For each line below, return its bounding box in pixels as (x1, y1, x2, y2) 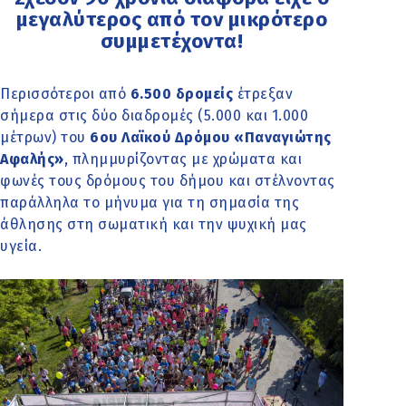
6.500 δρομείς (130, 84, 233, 102)
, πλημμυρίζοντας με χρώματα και (63, 150, 302, 168)
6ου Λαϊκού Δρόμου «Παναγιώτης (90, 128, 332, 146)
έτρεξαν (233, 84, 293, 102)
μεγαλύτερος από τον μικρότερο (15, 6, 328, 32)
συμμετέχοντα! (100, 28, 244, 53)
